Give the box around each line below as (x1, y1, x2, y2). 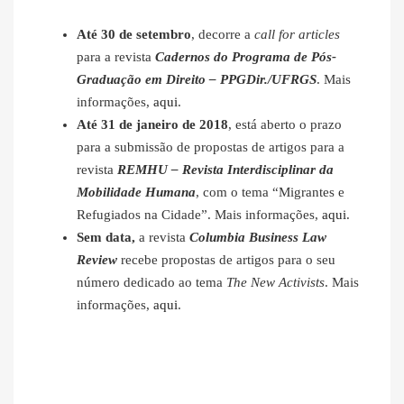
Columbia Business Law (189, 230, 326, 245)
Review (77, 252, 117, 268)
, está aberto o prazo (228, 117, 342, 133)
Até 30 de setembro (77, 27, 191, 42)
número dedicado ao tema (77, 275, 226, 290)
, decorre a (191, 27, 254, 42)
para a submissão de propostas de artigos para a (77, 140, 344, 155)
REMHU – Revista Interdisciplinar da (117, 162, 334, 178)
